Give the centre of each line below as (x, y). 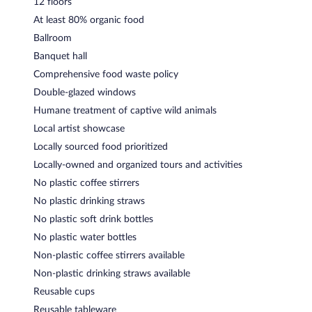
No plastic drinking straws (89, 201)
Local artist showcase (79, 128)
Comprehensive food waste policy (106, 74)
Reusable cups (64, 291)
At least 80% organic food (89, 20)
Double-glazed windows (85, 92)
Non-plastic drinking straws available (112, 273)
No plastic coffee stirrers (86, 183)
